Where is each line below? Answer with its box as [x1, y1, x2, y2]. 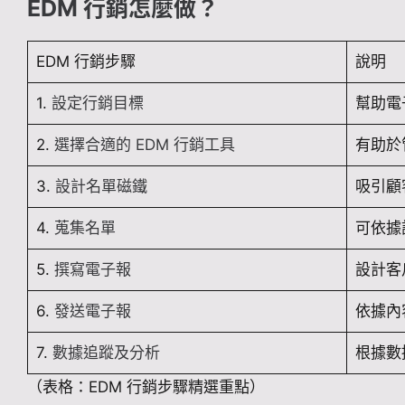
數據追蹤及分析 [52, 344, 160, 362]
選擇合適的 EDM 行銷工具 [53, 136, 235, 154]
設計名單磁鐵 [54, 177, 147, 195]
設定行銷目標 [51, 94, 144, 112]
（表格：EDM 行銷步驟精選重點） [27, 378, 265, 396]
